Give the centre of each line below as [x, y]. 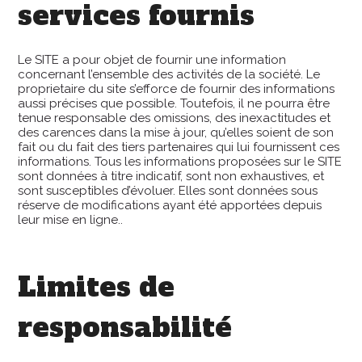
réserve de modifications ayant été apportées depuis [170, 205]
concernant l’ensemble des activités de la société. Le [169, 74]
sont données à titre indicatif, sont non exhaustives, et [171, 176]
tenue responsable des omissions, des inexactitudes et [175, 118]
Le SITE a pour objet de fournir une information [152, 60]
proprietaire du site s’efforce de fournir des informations [177, 89]
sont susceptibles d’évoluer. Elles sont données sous [168, 191]
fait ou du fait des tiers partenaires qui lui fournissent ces [179, 147]
